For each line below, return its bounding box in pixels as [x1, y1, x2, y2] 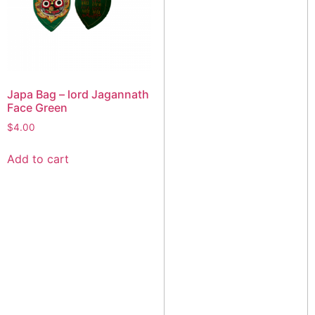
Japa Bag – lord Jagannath [7, 87, 149, 102]
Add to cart [7, 152, 69, 167]
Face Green [7, 101, 67, 115]
